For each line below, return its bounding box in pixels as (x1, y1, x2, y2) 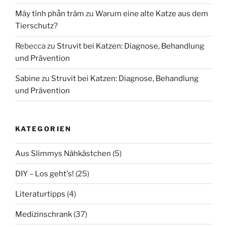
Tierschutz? (15, 21, 58, 31)
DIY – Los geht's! (15, 169, 74, 178)
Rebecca (15, 42, 46, 51)
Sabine (15, 74, 40, 84)
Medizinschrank (15, 209, 72, 219)
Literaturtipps (15, 189, 65, 199)
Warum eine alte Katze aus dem (95, 9, 208, 19)
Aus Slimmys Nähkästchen (15, 148, 111, 158)
